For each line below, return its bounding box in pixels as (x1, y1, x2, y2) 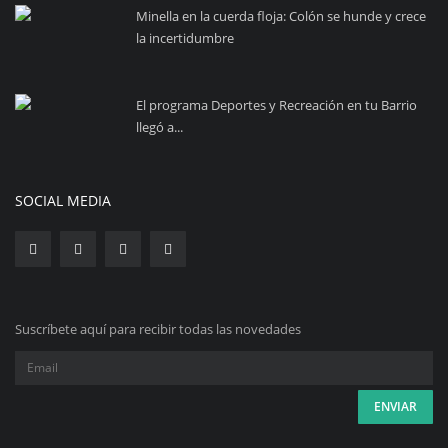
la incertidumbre (136, 28, 234, 47)
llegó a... (136, 117, 183, 136)
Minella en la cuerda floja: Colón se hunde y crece (136, 6, 426, 25)
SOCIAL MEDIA (15, 190, 111, 210)
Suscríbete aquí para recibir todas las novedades (15, 319, 301, 338)
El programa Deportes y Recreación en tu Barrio (136, 95, 417, 114)
